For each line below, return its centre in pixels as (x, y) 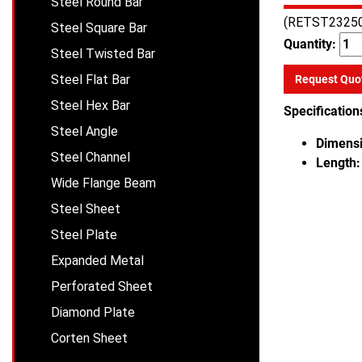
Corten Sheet (89, 338)
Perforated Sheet (102, 286)
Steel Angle (84, 131)
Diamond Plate (93, 312)
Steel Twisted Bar (103, 54)
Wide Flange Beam (103, 183)
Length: (338, 163)
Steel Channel (90, 157)
